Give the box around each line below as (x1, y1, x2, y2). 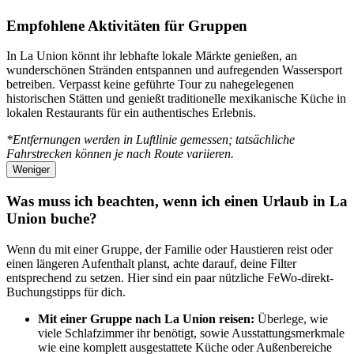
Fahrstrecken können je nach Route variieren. (6, 147, 234, 161)
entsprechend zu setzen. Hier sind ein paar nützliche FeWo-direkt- (6, 270, 333, 284)
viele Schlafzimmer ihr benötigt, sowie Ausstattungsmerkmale (38, 326, 345, 340)
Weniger (13, 164, 50, 176)
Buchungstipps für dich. (6, 284, 126, 299)
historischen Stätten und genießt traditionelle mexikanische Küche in (6, 92, 346, 106)
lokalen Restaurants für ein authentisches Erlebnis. (6, 106, 256, 120)
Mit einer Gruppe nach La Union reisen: (38, 311, 254, 326)
